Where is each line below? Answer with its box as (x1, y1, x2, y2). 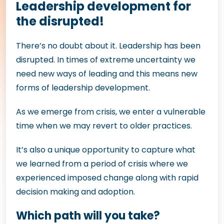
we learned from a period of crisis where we (16, 158, 188, 169)
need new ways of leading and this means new (16, 68, 197, 79)
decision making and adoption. (16, 186, 135, 197)
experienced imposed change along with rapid (16, 172, 198, 183)
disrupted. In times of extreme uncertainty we (16, 54, 195, 65)
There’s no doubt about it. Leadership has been (16, 40, 200, 51)
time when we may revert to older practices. (16, 120, 192, 131)
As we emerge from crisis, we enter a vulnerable (16, 106, 205, 117)
